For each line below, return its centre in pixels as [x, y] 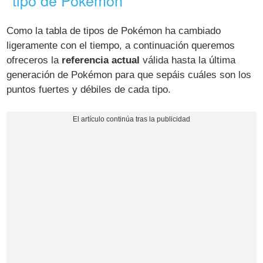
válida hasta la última [188, 60]
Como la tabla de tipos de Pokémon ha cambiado [114, 31]
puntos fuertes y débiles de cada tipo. [89, 89]
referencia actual [101, 60]
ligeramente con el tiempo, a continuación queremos [121, 45]
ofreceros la [34, 60]
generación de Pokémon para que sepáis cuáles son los [129, 75]
